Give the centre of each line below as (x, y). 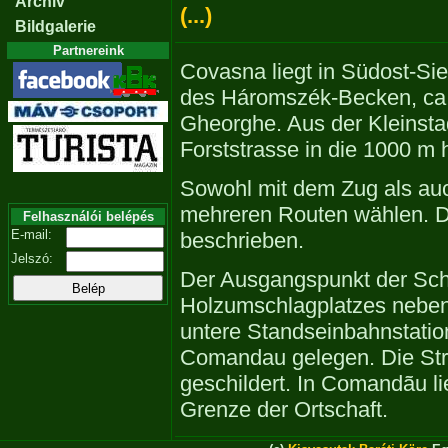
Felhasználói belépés (88, 216)
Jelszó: (32, 258)
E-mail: (31, 234)
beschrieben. (242, 240)
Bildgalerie (55, 26)
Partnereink (88, 50)
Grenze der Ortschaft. (284, 409)
